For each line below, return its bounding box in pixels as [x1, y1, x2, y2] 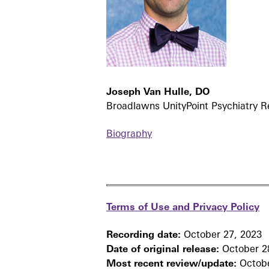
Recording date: [106, 230, 184, 240]
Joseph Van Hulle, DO [106, 87, 210, 97]
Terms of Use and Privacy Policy [106, 202, 259, 213]
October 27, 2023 [184, 230, 262, 240]
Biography [106, 130, 152, 140]
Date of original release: [106, 244, 222, 255]
